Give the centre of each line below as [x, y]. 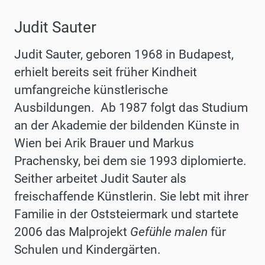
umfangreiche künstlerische [91, 90]
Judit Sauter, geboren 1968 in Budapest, [124, 54]
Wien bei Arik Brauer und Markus [104, 143]
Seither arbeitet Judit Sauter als [100, 178]
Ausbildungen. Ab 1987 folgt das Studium [131, 107]
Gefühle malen [169, 232]
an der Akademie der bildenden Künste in [127, 125]
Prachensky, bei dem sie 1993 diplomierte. [130, 161]
